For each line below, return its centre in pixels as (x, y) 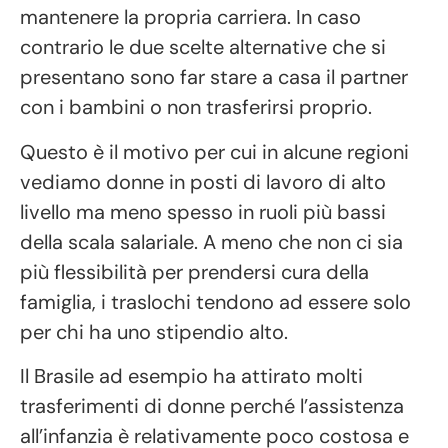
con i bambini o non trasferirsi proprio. (198, 107)
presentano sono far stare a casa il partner (214, 77)
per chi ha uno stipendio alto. (154, 331)
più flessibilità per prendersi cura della (194, 271)
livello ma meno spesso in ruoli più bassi (203, 211)
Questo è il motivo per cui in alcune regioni (214, 151)
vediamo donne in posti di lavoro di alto (203, 181)
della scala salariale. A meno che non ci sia (211, 241)
